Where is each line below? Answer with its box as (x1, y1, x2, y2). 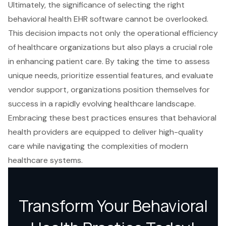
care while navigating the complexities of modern (8, 141, 188, 152)
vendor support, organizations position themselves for (8, 84, 210, 95)
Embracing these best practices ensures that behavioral (8, 112, 216, 124)
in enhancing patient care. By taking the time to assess (8, 56, 210, 67)
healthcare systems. (8, 155, 83, 166)
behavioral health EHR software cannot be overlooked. (8, 14, 208, 25)
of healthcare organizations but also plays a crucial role (8, 42, 213, 53)
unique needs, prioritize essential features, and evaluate (8, 70, 213, 81)
